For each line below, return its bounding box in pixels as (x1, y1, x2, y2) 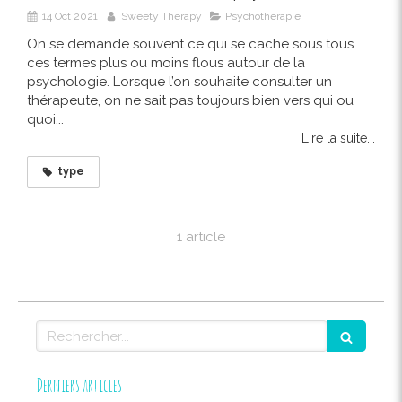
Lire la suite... (301, 131, 375, 146)
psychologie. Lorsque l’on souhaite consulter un (27, 74, 332, 91)
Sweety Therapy (121, 10, 202, 23)
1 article (177, 229, 225, 246)
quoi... (27, 111, 64, 128)
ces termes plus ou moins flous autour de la (27, 55, 305, 72)
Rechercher (35, 320, 114, 337)
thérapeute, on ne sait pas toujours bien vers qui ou (27, 92, 354, 109)
